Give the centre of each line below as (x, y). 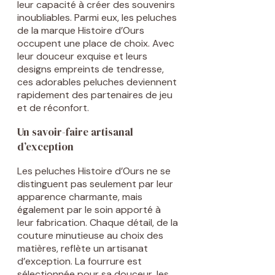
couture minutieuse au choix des (90, 235)
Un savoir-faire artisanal (75, 132)
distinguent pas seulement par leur (95, 184)
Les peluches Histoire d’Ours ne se (94, 171)
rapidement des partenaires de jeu (95, 95)
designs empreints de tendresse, (91, 69)
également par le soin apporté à (89, 209)
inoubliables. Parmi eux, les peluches (97, 17)
